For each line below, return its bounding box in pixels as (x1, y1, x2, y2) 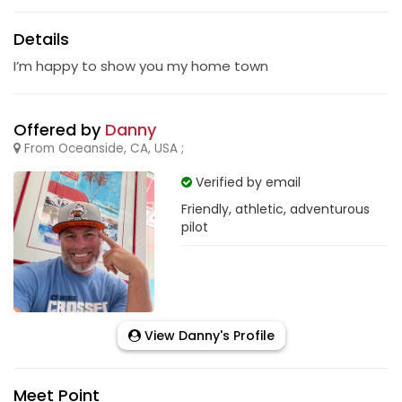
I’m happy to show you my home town (13, 57, 268, 75)
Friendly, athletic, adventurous (180, 200, 370, 218)
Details (13, 28, 69, 50)
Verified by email (191, 173, 301, 191)
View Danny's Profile (140, 326, 275, 345)
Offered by (13, 118, 105, 141)
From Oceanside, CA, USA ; (21, 140, 184, 157)
